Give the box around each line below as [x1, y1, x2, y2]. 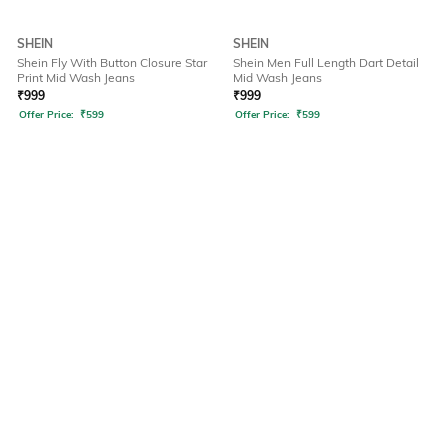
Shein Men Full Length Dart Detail [233, 55, 419, 71]
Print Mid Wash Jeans [17, 70, 135, 86]
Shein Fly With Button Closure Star [17, 55, 207, 71]
